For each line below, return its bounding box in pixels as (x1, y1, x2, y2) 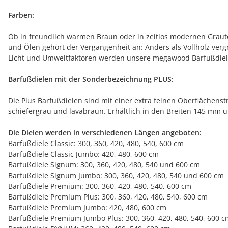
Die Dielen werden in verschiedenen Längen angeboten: (8, 127, 202, 137)
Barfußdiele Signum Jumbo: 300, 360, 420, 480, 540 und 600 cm (8, 170, 224, 180)
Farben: (8, 10, 34, 20)
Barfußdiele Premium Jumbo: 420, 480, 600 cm (8, 202, 166, 212)
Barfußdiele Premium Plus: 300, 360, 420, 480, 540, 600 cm (8, 191, 208, 202)
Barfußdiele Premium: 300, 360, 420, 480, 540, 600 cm (8, 181, 191, 191)
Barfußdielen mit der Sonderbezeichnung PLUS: (8, 74, 174, 84)
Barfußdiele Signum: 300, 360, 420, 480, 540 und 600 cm (8, 159, 200, 169)
